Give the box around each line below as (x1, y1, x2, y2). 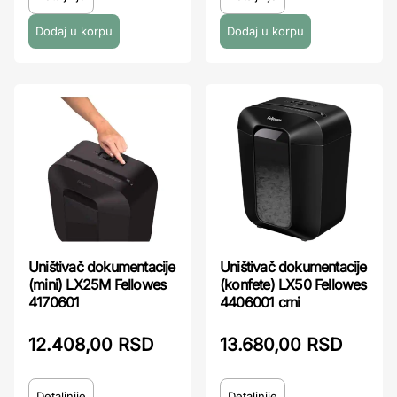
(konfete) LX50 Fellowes (220, 276, 367, 293)
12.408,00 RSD (28, 334, 153, 355)
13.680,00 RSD (220, 334, 342, 355)
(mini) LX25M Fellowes (28, 276, 167, 293)
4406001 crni (220, 293, 300, 311)
